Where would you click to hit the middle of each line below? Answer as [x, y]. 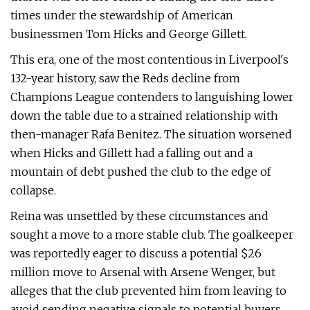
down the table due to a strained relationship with [144, 116]
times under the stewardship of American [122, 15]
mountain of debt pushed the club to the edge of [141, 172]
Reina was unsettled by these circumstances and [139, 216]
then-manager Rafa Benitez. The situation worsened [151, 134]
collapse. [33, 190]
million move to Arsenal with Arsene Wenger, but [143, 272]
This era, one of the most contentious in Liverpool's [149, 60]
